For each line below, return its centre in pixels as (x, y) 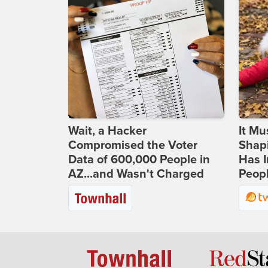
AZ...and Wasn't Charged (136, 174)
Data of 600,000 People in (139, 160)
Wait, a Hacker (107, 131)
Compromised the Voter (133, 146)
